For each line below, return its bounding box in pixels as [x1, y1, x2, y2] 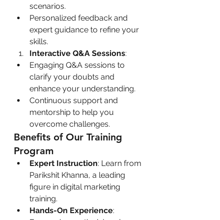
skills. [29, 36, 48, 46]
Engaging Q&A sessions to [29, 60, 127, 70]
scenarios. [29, 1, 66, 11]
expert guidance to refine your [29, 25, 141, 34]
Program [14, 144, 54, 157]
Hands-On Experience [29, 205, 113, 215]
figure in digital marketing [29, 182, 122, 192]
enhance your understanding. [29, 83, 136, 93]
